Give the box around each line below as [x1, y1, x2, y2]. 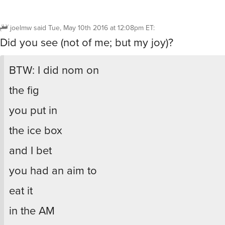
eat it [9, 182, 33, 199]
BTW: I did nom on [9, 61, 99, 78]
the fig [9, 81, 39, 98]
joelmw [10, 22, 32, 33]
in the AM [9, 202, 55, 219]
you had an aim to [9, 162, 97, 179]
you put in [9, 101, 57, 119]
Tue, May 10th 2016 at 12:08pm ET [48, 22, 153, 33]
